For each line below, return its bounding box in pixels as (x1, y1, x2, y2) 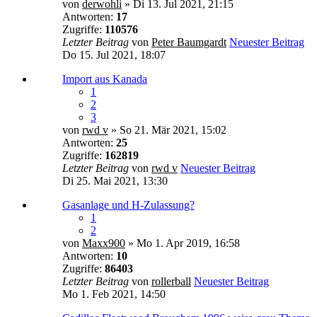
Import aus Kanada (62, 72, 147, 85)
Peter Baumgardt (151, 35, 226, 48)
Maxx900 (82, 236, 125, 249)
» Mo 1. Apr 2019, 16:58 (125, 236, 240, 249)
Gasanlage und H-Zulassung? (62, 198, 195, 211)
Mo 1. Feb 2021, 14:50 (62, 287, 166, 300)
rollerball (151, 275, 191, 287)
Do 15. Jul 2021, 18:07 (62, 48, 166, 61)
